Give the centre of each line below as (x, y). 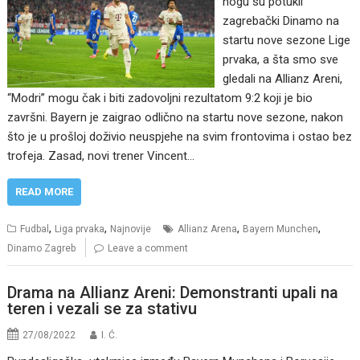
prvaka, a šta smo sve (280, 60)
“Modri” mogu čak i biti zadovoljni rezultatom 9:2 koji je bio (160, 98)
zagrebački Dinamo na (280, 21)
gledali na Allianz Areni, (282, 79)
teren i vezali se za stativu (102, 308)
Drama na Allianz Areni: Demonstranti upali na (173, 292)
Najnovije (131, 229)
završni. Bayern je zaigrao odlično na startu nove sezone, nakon (176, 118)
